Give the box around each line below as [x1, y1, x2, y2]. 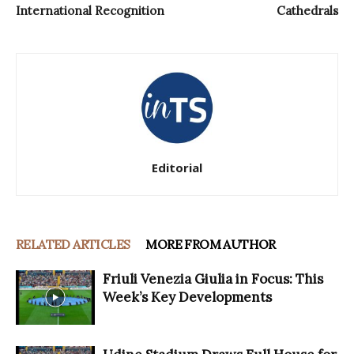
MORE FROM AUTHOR [145, 236, 276, 253]
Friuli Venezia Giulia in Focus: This [103, 270, 323, 288]
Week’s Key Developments [103, 288, 272, 307]
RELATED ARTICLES [16, 236, 130, 253]
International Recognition [16, 3, 164, 19]
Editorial [152, 160, 202, 176]
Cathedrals [277, 3, 338, 19]
